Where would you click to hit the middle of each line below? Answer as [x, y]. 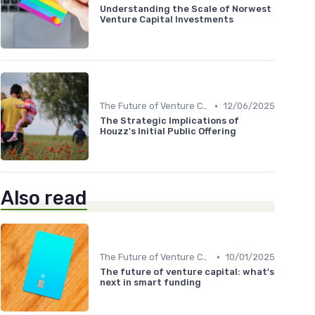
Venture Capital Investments [167, 20]
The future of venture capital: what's [187, 272]
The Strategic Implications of [169, 121]
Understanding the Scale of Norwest [186, 9]
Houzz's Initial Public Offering [168, 131]
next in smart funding [150, 283]
